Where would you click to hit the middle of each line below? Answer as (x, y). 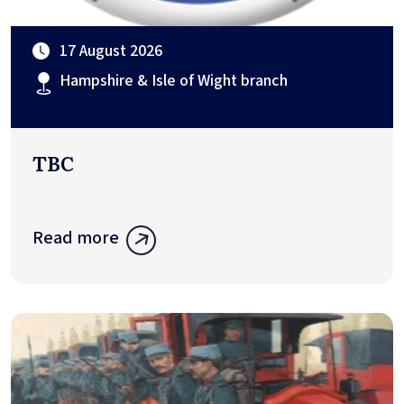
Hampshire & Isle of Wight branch (174, 81)
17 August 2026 (111, 51)
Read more (76, 239)
